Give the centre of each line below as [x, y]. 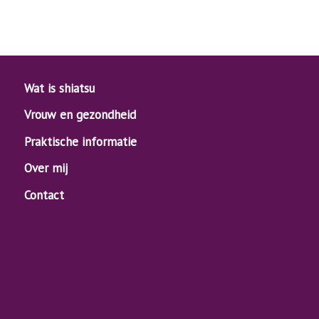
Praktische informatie [80, 141]
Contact [44, 195]
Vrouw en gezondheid [80, 115]
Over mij [46, 168]
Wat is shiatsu [59, 88]
